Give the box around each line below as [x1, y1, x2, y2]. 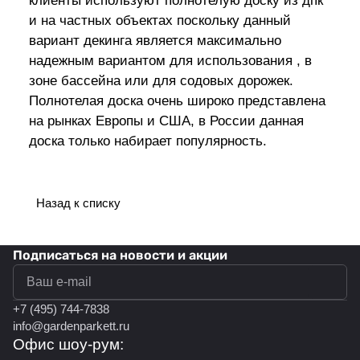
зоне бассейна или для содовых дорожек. [29, 73, 293, 89]
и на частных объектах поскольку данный [29, 13, 291, 29]
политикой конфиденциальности [170, 276, 320, 288]
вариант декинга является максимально [29, 33, 281, 49]
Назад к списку [36, 196, 121, 211]
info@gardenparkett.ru [13, 319, 129, 333]
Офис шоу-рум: [13, 336, 124, 354]
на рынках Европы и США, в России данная [29, 113, 304, 129]
